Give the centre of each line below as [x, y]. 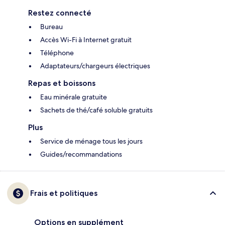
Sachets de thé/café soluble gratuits [96, 110]
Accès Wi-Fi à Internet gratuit [86, 40]
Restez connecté [60, 13]
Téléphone [57, 53]
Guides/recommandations [81, 154]
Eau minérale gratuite [74, 97]
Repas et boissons [62, 83]
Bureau [51, 27]
